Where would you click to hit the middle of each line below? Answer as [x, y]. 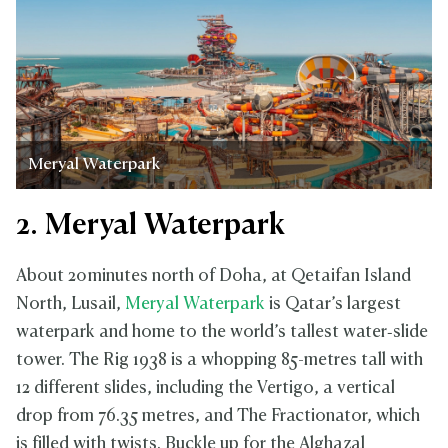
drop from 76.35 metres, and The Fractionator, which [218, 417]
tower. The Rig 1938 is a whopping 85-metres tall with [219, 361]
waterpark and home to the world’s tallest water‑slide [222, 333]
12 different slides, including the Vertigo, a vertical [205, 389]
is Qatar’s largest [333, 305]
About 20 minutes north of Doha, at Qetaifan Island [213, 277]
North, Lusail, [70, 305]
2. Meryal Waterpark [150, 226]
